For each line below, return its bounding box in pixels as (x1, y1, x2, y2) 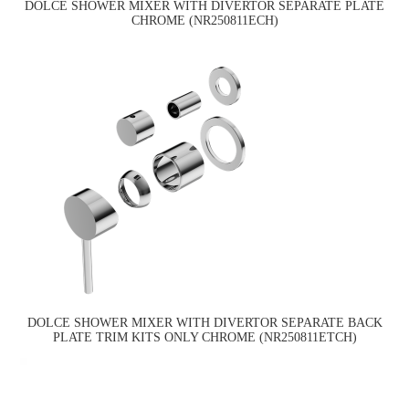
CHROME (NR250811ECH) (131, 14, 278, 28)
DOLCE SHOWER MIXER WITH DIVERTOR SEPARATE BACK (26, 315, 383, 330)
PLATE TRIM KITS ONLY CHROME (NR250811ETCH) (52, 330, 357, 344)
